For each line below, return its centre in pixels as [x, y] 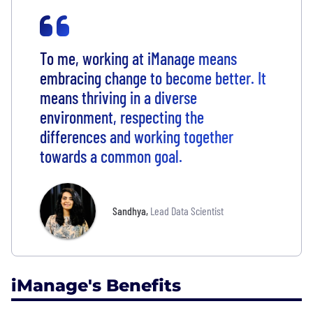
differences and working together [137, 136]
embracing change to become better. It [153, 78]
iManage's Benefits [96, 285]
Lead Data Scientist [187, 210]
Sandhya [129, 210]
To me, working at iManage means [138, 58]
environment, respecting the [122, 117]
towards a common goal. [111, 156]
